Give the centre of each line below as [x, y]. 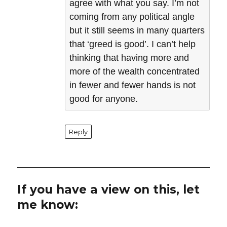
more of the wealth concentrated [135, 72]
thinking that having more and [129, 58]
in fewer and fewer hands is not [133, 85]
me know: [48, 205]
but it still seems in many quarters [137, 31]
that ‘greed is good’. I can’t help [133, 44]
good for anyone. [104, 99]
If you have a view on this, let [109, 190]
